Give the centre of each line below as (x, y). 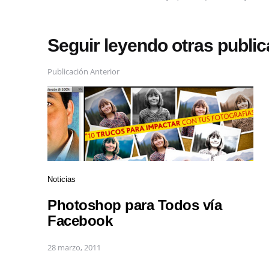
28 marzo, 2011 (74, 247)
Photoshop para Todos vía (134, 205)
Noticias (62, 179)
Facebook (80, 221)
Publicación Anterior (83, 71)
